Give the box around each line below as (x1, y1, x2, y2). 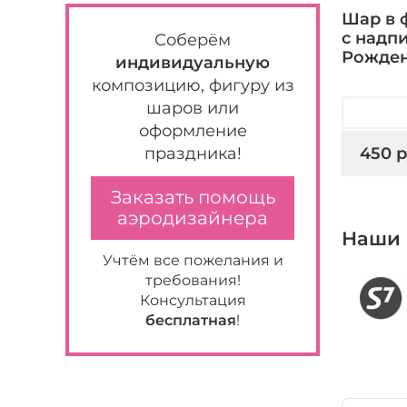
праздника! (144, 144, 242, 164)
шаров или (146, 98, 239, 118)
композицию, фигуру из (91, 75, 294, 95)
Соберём (154, 30, 231, 50)
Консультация (139, 292, 246, 309)
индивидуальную (115, 53, 270, 73)
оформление (138, 121, 247, 141)
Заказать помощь (110, 186, 275, 208)
